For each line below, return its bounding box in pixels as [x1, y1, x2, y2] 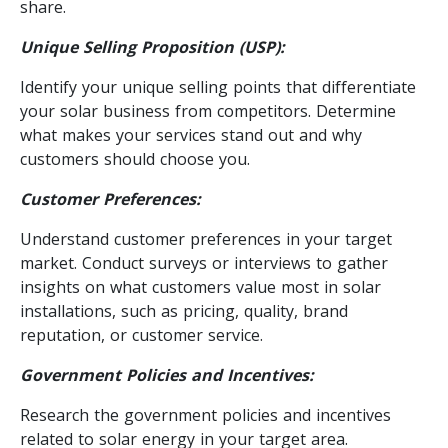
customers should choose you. [20, 147, 250, 170]
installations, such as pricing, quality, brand [20, 299, 348, 322]
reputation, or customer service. [20, 323, 263, 346]
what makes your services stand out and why [20, 123, 362, 146]
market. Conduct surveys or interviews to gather [20, 251, 388, 274]
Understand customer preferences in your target [20, 227, 392, 250]
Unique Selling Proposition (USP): [20, 35, 285, 58]
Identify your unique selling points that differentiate [20, 75, 416, 98]
